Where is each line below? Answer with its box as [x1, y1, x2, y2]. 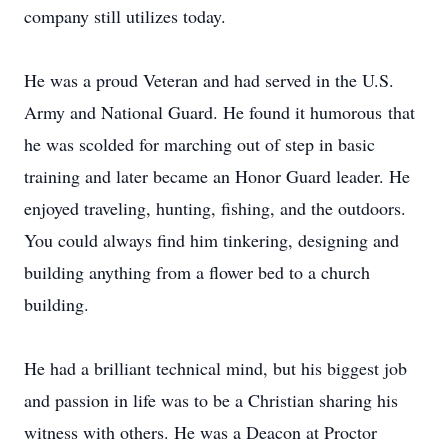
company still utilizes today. [24, 4, 226, 28]
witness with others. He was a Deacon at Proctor [24, 420, 377, 444]
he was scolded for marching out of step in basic [24, 132, 375, 156]
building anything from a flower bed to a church [24, 260, 370, 284]
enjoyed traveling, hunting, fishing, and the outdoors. [24, 196, 406, 220]
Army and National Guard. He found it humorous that [24, 100, 415, 124]
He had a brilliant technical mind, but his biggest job [24, 356, 407, 380]
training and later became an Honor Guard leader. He [24, 164, 410, 188]
